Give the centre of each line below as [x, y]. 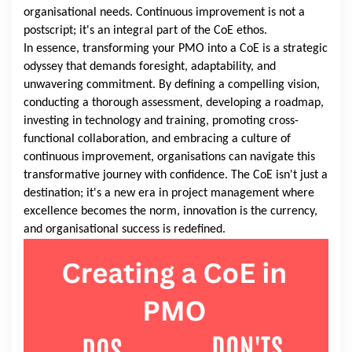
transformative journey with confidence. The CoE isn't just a [176, 176]
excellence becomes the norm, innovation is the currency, [170, 212]
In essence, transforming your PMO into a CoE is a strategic [176, 49]
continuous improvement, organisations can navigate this [169, 158]
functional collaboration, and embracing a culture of [157, 139]
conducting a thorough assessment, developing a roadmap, [174, 103]
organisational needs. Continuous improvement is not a [164, 13]
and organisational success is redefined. [125, 230]
